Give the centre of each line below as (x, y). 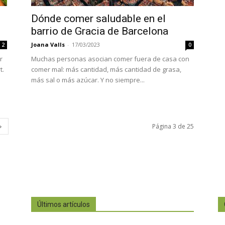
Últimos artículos (64, 205)
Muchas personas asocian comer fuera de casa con (110, 59)
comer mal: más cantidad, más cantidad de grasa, (106, 70)
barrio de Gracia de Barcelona (100, 31)
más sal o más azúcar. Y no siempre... (88, 80)
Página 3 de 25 (173, 127)
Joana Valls (48, 45)
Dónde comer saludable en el (98, 19)
